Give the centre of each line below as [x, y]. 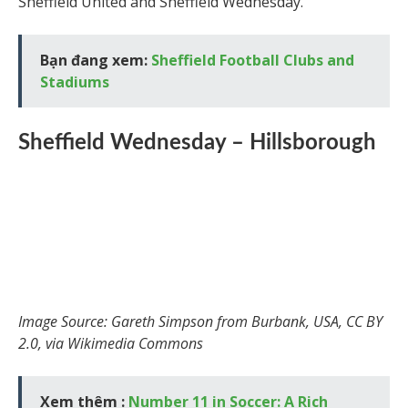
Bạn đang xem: [96, 61]
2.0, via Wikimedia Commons [111, 344]
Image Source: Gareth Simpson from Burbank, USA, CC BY [200, 322]
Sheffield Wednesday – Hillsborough [197, 143]
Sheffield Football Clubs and [253, 61]
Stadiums [75, 82]
